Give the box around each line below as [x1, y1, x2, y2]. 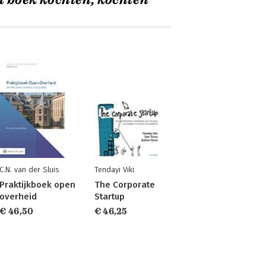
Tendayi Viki [94, 165, 134, 174]
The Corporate [94, 179, 155, 190]
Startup [94, 191, 125, 202]
